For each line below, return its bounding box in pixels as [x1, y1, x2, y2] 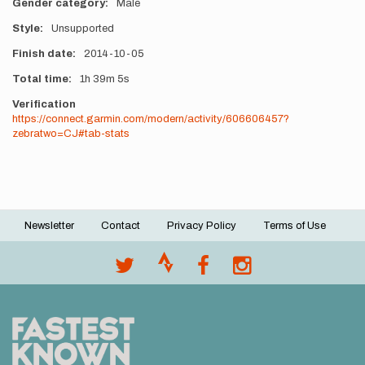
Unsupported [51, 23, 114, 34]
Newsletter [24, 220, 74, 231]
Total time [12, 73, 68, 85]
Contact [101, 220, 140, 231]
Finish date [12, 48, 73, 59]
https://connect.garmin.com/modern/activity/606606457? [12, 113, 289, 125]
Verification [12, 99, 76, 110]
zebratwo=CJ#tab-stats [12, 128, 130, 139]
